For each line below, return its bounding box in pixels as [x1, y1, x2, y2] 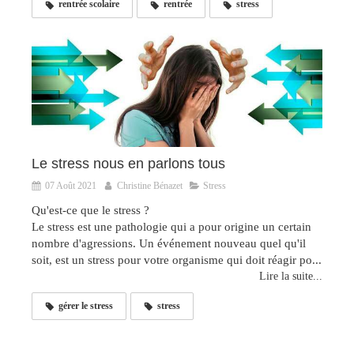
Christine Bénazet [117, 179, 183, 191]
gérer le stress [58, 299, 113, 311]
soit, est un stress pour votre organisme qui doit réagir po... [32, 253, 322, 266]
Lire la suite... [259, 269, 322, 282]
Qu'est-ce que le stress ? [32, 203, 149, 217]
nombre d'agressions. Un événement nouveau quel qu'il [32, 236, 306, 250]
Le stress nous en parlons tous [32, 155, 225, 171]
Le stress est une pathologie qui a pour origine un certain [32, 220, 311, 233]
